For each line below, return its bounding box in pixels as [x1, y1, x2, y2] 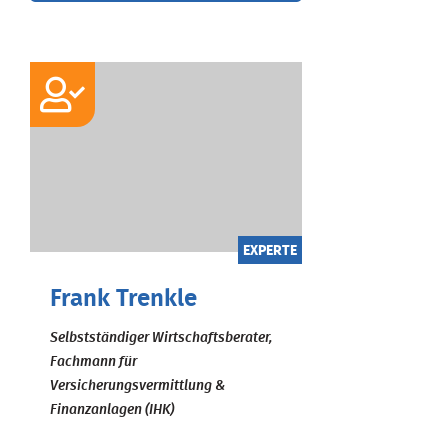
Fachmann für [50, 354, 137, 369]
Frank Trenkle [50, 286, 197, 311]
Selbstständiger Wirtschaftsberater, [50, 330, 272, 345]
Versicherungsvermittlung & [50, 378, 225, 393]
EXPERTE [242, 243, 297, 258]
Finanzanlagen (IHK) [50, 402, 174, 417]
